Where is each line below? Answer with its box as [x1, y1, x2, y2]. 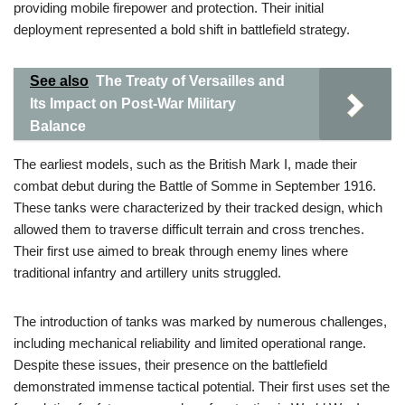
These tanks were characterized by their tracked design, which [14, 200, 382, 215]
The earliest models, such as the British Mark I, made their [14, 156, 357, 172]
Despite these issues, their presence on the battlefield [14, 357, 327, 372]
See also [30, 73, 89, 89]
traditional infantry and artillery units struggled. [14, 265, 281, 280]
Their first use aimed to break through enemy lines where [14, 243, 348, 259]
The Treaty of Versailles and [96, 73, 285, 89]
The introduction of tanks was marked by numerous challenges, [14, 314, 387, 329]
